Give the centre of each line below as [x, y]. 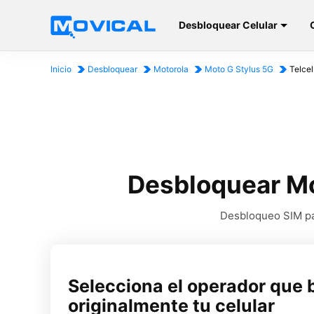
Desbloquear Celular [228, 25]
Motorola [171, 69]
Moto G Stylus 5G [239, 69]
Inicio [61, 69]
